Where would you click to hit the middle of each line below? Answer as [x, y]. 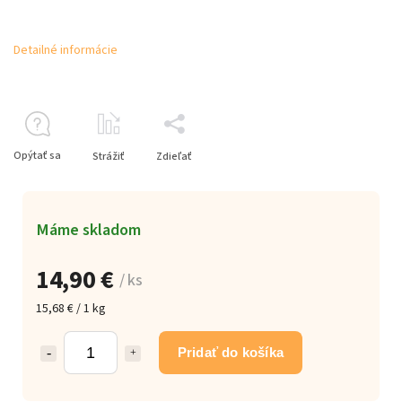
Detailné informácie [66, 50]
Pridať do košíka [231, 352]
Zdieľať [174, 156]
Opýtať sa [37, 155]
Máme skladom [88, 229]
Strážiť [109, 156]
